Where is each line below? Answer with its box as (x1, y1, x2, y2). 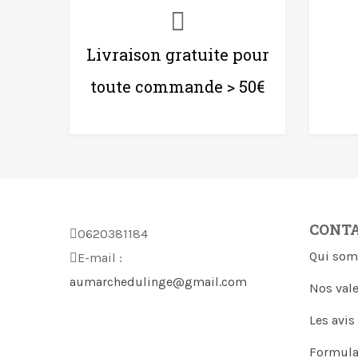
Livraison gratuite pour (86, 43, 269, 65)
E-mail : (78, 249, 122, 265)
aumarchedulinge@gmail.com (70, 273, 247, 289)
